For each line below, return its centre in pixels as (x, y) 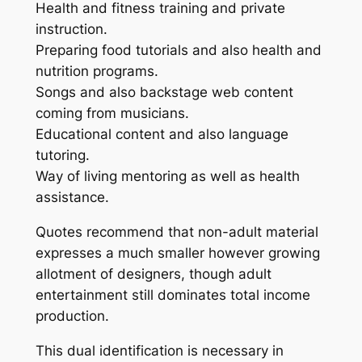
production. (72, 316)
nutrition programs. (97, 72)
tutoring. (62, 156)
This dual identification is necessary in (159, 350)
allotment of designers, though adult (153, 274)
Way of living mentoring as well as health (167, 177)
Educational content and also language (162, 135)
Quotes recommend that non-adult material (177, 232)
